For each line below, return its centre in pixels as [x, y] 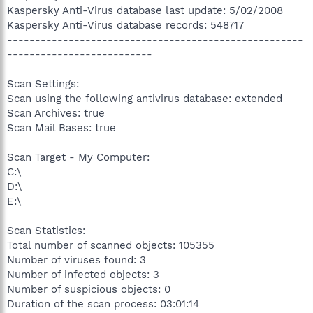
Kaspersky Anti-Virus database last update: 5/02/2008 [145, 10]
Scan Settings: [43, 83]
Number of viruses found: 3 [77, 260]
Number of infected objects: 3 [83, 274]
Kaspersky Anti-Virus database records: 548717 [125, 25]
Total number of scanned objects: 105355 [111, 245]
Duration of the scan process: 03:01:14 [103, 304]
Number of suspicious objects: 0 [89, 289]
